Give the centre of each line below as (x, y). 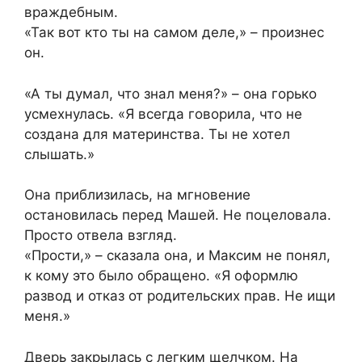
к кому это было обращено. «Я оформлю (161, 276)
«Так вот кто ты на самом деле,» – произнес (174, 33)
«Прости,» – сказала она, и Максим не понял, (177, 256)
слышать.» (59, 154)
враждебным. (71, 13)
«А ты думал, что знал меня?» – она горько (170, 93)
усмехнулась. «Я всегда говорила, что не (163, 114)
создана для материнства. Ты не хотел (157, 134)
